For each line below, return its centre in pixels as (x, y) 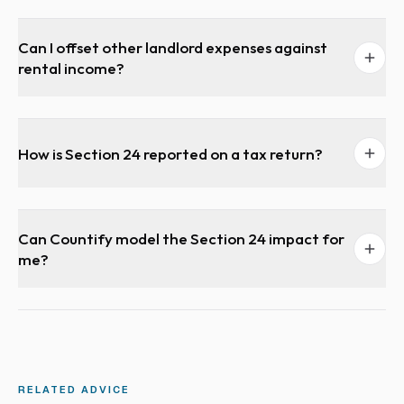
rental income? (71, 68)
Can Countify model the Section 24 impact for (181, 239)
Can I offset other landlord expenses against (173, 47)
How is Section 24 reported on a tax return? (170, 153)
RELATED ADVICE (74, 390)
